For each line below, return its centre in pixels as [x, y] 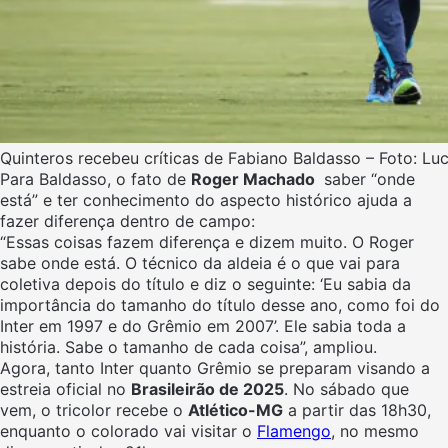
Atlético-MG [235, 410]
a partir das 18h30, [357, 410]
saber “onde [367, 179]
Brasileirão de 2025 [207, 389]
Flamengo [294, 431]
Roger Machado [255, 179]
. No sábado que [346, 389]
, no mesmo [375, 431]
